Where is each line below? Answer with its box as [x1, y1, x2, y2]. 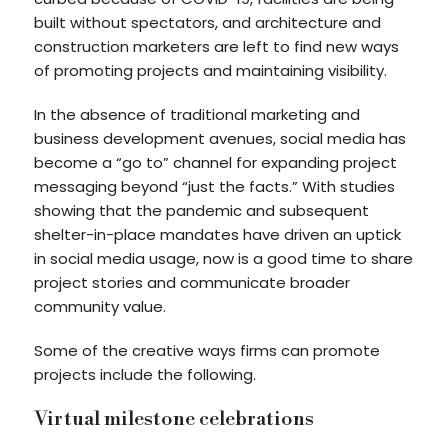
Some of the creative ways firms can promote [33, 340, 380, 361]
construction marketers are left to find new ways [33, 36, 399, 57]
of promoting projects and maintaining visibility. [33, 60, 387, 81]
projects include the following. [33, 364, 256, 385]
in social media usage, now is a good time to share [33, 248, 413, 269]
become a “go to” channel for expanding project [33, 152, 397, 173]
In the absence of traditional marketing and [33, 104, 360, 125]
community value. [33, 296, 166, 317]
